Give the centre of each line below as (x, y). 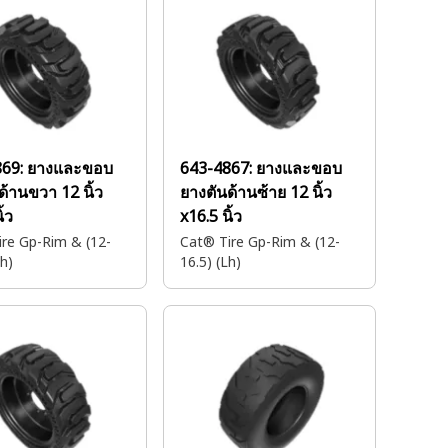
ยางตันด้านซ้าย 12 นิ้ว (256, 192)
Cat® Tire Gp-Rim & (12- (260, 241)
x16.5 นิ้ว (211, 216)
